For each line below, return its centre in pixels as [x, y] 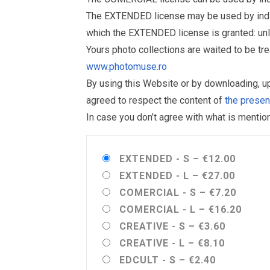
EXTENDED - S [155, 159]
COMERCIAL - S [158, 193]
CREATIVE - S [152, 226]
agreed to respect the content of [155, 100]
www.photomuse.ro [127, 67]
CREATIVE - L [152, 243]
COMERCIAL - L [158, 209]
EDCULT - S [148, 260]
